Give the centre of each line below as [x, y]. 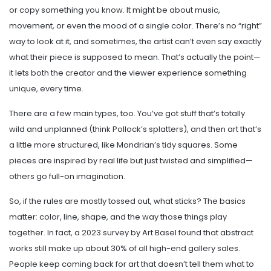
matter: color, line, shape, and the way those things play [118, 217]
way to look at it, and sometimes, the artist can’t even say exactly [135, 41]
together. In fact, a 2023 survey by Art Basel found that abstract [131, 232]
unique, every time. [46, 88]
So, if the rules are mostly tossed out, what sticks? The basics [127, 201]
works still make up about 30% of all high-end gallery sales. [125, 248]
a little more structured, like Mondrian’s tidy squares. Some [123, 145]
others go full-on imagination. [67, 176]
